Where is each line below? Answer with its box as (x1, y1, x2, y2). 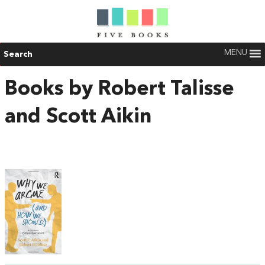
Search (4, 50, 33, 59)
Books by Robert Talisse (5, 79, 234, 99)
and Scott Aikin (5, 107, 151, 127)
